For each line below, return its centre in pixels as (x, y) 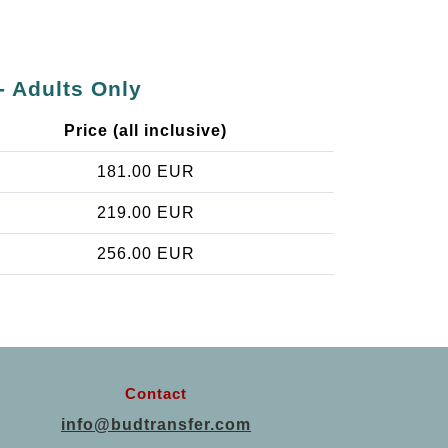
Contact (156, 394)
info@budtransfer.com (156, 425)
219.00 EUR (145, 213)
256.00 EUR (145, 254)
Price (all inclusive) (145, 131)
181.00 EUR (145, 172)
